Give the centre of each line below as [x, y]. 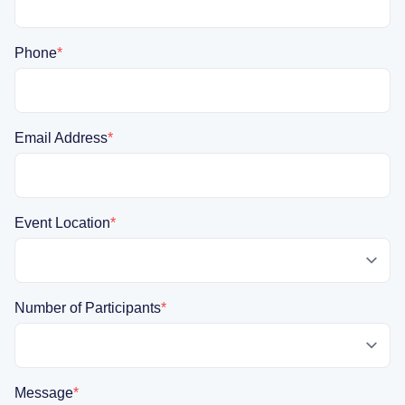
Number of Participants [88, 307]
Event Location [62, 222]
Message [44, 392]
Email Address [61, 137]
